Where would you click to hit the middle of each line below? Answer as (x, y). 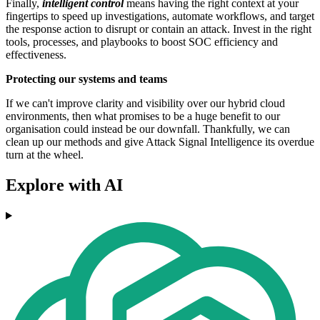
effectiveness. (39, 55)
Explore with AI (64, 185)
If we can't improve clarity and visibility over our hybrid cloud (145, 104)
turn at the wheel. (45, 155)
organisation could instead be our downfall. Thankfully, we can (148, 129)
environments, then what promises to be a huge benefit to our (143, 116)
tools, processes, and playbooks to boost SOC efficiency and (142, 42)
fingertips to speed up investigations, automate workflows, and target (160, 16)
